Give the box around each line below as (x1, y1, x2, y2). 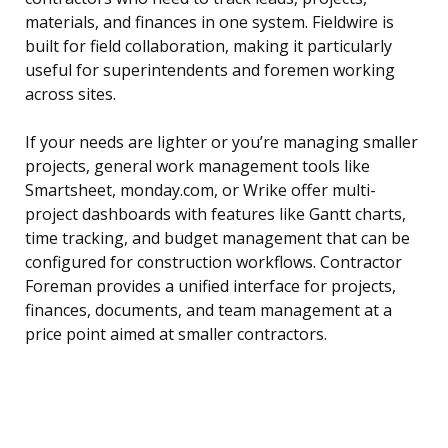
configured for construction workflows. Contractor (25, 251, 402, 274)
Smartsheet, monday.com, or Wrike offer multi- (25, 179, 376, 202)
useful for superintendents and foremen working (25, 59, 395, 82)
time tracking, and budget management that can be (25, 227, 410, 250)
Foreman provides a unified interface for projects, (25, 275, 396, 298)
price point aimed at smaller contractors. (25, 323, 327, 346)
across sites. (25, 83, 116, 106)
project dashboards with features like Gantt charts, (25, 203, 406, 226)
